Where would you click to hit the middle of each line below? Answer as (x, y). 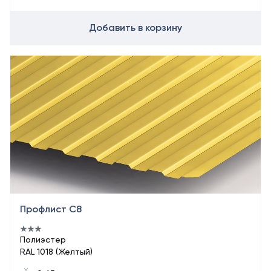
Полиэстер (43, 240)
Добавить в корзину (135, 28)
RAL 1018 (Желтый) (56, 252)
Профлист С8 (51, 209)
